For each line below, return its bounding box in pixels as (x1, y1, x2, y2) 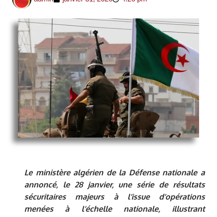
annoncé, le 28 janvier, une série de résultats (24, 180, 205, 190)
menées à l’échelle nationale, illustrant (24, 204, 205, 214)
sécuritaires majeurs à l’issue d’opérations (24, 192, 205, 202)
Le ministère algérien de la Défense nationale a (24, 168, 205, 178)
